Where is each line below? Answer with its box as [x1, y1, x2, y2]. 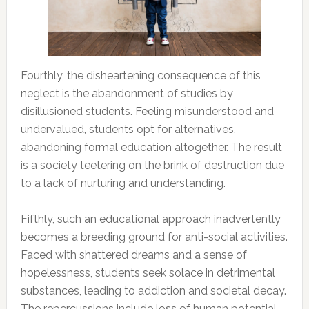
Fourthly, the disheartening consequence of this [20, 68, 261, 82]
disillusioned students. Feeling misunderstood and [20, 104, 274, 118]
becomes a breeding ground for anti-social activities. [20, 230, 288, 243]
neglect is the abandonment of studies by [20, 86, 233, 100]
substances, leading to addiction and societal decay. [20, 283, 286, 297]
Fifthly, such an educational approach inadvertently [20, 212, 281, 226]
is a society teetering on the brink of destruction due [20, 158, 284, 172]
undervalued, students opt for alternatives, [20, 122, 236, 136]
